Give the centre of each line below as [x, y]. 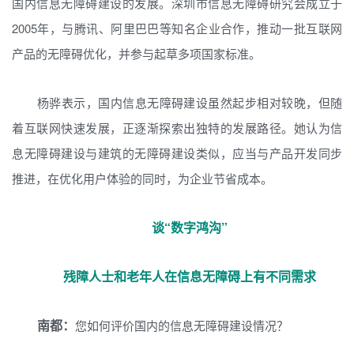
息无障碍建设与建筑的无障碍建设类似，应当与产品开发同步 [177, 153]
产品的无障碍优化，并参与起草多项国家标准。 [136, 53]
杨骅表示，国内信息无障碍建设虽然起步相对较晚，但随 [190, 102]
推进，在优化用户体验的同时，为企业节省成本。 [142, 178]
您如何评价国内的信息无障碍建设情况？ [182, 325]
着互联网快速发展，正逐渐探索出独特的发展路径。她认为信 [177, 128]
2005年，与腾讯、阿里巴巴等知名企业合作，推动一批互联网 [177, 28]
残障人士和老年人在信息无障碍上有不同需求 [190, 276]
